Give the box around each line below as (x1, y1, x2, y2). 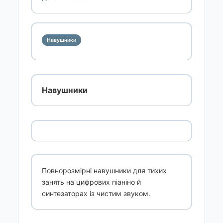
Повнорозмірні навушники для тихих (42, 166, 167, 175)
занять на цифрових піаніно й (42, 178, 141, 187)
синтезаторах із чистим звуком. (42, 189, 150, 198)
